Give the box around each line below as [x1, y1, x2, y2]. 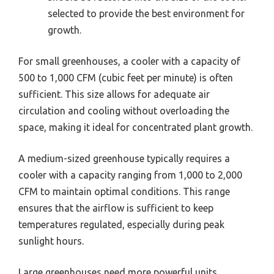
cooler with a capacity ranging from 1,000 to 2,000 [18, 169, 242, 181]
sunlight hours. [18, 235, 84, 247]
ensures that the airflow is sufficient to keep [18, 202, 213, 214]
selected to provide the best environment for [48, 8, 245, 20]
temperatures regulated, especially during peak [18, 219, 224, 231]
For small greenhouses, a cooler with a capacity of [18, 56, 240, 67]
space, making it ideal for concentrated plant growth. [18, 122, 253, 133]
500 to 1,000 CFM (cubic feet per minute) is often [18, 72, 233, 84]
